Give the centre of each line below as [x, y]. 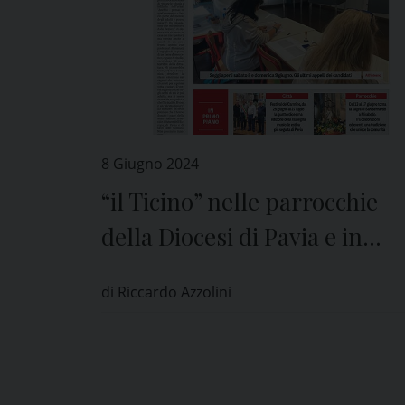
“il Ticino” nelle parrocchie [240, 202]
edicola [138, 272]
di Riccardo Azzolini [166, 292]
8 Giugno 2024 [150, 164]
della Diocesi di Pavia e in [232, 237]
